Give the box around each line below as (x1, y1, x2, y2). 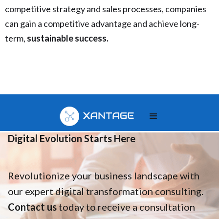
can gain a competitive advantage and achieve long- (5, 18, 199, 29)
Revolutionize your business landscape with (8, 170, 199, 182)
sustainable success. (27, 33, 109, 44)
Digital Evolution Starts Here (8, 132, 135, 145)
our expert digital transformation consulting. (8, 185, 203, 197)
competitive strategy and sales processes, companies (5, 3, 206, 15)
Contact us (8, 201, 57, 213)
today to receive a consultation (57, 201, 195, 213)
